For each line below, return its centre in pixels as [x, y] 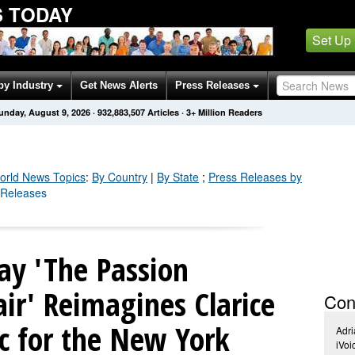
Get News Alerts [119, 85]
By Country [120, 177]
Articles [163, 112]
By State [178, 177]
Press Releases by [255, 177]
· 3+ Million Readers [222, 112]
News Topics [52, 177]
